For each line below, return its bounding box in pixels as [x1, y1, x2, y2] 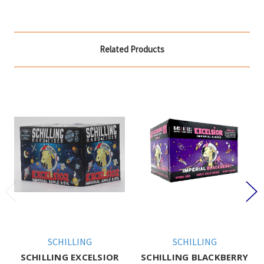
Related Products [100, 43, 164, 55]
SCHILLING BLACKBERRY [141, 250, 248, 263]
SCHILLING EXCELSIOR [20, 250, 119, 263]
